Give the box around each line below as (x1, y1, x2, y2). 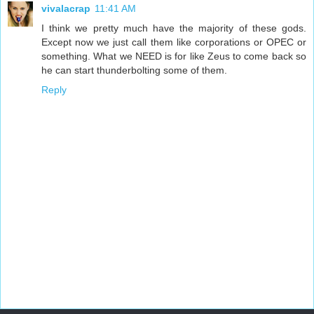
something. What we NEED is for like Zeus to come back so (41, 50, 306, 62)
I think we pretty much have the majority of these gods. (41, 22, 306, 34)
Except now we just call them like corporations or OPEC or (41, 36, 306, 48)
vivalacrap (41, 2, 90, 14)
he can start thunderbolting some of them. (41, 64, 227, 76)
